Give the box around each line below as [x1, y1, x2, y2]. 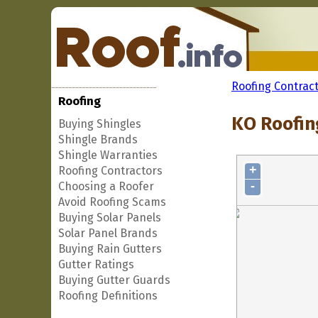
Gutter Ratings [58, 258, 134, 271]
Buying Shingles [58, 117, 141, 131]
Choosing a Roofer [58, 180, 154, 193]
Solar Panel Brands [58, 226, 158, 240]
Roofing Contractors [58, 164, 163, 177]
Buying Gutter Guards [58, 273, 170, 287]
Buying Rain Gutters [58, 242, 162, 256]
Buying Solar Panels [58, 211, 161, 224]
